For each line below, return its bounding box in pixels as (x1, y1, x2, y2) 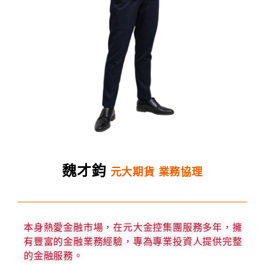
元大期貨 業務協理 (110, 166, 203, 179)
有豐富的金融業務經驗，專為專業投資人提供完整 (24, 235, 243, 248)
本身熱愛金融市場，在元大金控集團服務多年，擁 (24, 221, 243, 234)
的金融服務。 (24, 250, 83, 262)
